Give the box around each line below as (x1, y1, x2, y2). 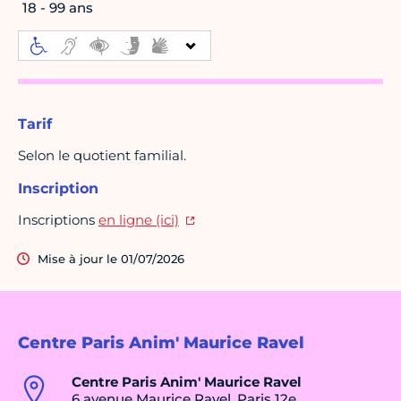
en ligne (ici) (98, 211, 179, 229)
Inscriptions (18, 211, 98, 229)
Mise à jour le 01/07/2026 (38, 252, 184, 267)
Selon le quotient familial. (18, 147, 186, 165)
